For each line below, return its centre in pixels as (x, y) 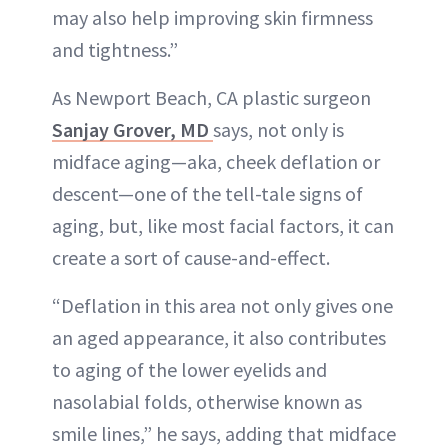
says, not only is (278, 129)
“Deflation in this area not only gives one (222, 305)
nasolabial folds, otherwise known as (207, 401)
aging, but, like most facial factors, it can (223, 225)
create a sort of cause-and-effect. (191, 257)
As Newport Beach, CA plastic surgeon (211, 97)
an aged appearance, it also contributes (219, 337)
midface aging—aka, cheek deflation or (216, 161)
